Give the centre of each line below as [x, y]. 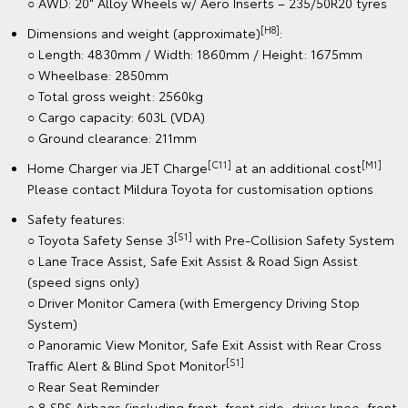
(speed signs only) [83, 282]
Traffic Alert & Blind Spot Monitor [127, 366]
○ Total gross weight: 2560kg [115, 96]
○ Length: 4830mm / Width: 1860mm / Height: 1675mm [195, 54]
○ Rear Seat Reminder [93, 387]
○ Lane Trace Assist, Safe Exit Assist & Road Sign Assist [193, 261]
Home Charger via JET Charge [117, 168]
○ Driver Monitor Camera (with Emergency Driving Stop [194, 303]
